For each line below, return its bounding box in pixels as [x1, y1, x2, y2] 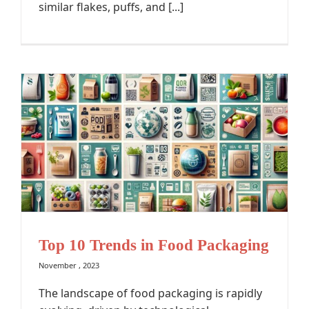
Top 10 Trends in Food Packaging [39, 236, 269, 255]
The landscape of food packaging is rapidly [39, 286, 262, 301]
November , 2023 [39, 260, 99, 271]
